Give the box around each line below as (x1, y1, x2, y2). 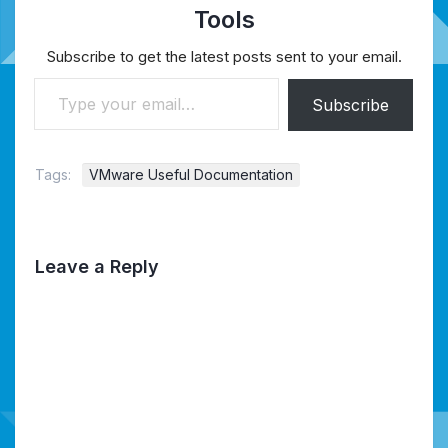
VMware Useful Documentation (89, 165, 293, 183)
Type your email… (34, 67, 82, 87)
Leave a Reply (35, 255, 159, 277)
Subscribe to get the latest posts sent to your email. (46, 46, 402, 66)
